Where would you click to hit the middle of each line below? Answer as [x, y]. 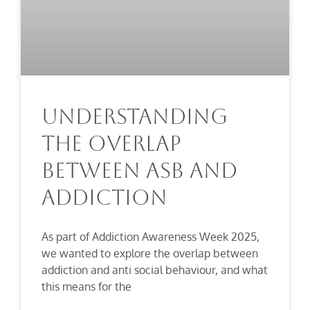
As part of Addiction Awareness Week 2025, [151, 236]
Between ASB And [139, 170]
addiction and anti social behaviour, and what [155, 270]
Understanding [135, 116]
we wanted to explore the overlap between [150, 253]
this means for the [86, 286]
